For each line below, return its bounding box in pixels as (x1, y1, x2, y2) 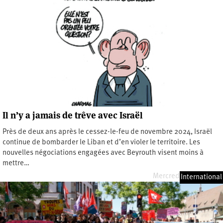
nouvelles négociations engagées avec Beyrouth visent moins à (2, 149, 204, 157)
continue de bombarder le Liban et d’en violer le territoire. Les (2, 138, 200, 146)
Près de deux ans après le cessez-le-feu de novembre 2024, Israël (2, 128, 212, 136)
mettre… (2, 159, 29, 167)
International (181, 173, 222, 181)
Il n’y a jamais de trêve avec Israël (2, 109, 143, 121)
